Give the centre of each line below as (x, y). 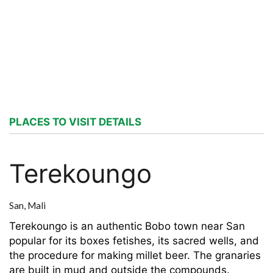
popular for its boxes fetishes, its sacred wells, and (134, 241)
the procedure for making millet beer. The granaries (135, 255)
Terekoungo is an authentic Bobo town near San (127, 226)
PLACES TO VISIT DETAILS (75, 122)
